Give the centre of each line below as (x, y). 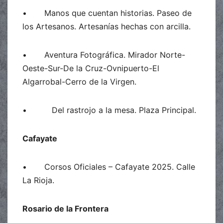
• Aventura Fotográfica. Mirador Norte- (104, 55)
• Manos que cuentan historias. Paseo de (107, 13)
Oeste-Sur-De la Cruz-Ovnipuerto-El (91, 68)
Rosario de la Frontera (65, 208)
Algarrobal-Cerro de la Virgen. (79, 81)
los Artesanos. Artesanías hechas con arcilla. (107, 26)
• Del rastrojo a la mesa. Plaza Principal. (109, 110)
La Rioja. (38, 180)
